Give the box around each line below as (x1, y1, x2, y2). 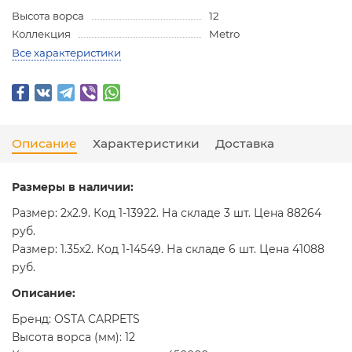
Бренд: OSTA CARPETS (12, 312, 140, 327)
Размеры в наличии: (12, 180, 134, 195)
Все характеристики (12, 46, 121, 60)
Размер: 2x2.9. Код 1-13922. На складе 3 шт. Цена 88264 (12, 206, 321, 221)
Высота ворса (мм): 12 (12, 330, 135, 345)
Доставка (215, 136, 274, 152)
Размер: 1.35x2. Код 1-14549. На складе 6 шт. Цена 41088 (12, 242, 324, 257)
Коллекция (12, 27, 71, 41)
